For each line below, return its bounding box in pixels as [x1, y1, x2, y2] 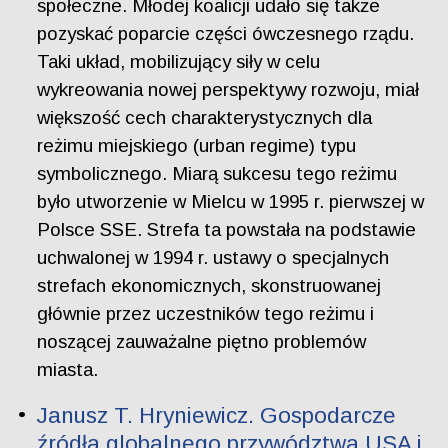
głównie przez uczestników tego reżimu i [37, 302, 375, 324]
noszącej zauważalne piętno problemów [37, 330, 367, 352]
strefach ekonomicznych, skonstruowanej [37, 274, 382, 296]
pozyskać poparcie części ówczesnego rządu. [37, 22, 415, 44]
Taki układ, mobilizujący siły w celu [37, 50, 321, 72]
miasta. [37, 358, 99, 380]
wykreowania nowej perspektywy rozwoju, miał [37, 78, 420, 100]
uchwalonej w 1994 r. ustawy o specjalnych [37, 246, 390, 268]
